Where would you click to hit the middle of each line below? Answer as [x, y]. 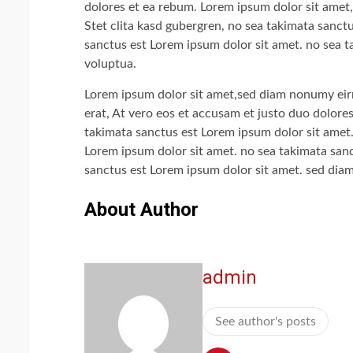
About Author [141, 210]
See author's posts [266, 322]
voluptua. [110, 64]
